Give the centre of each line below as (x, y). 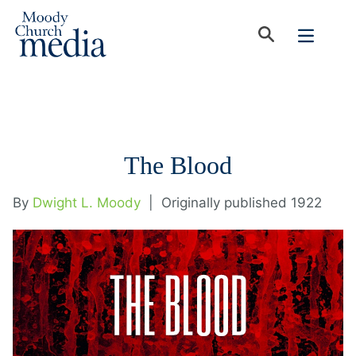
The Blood (178, 165)
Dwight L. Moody (87, 203)
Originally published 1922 (242, 203)
